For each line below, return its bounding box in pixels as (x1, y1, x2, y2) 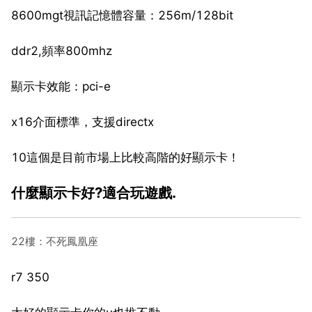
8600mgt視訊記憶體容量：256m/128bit (11, 8, 233, 22)
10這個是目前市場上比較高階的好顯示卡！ (11, 150, 240, 164)
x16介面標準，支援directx (11, 114, 154, 129)
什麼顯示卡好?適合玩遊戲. (11, 183, 176, 201)
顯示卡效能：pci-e (11, 79, 111, 93)
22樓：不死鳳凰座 (11, 234, 98, 248)
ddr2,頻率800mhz (11, 43, 112, 58)
